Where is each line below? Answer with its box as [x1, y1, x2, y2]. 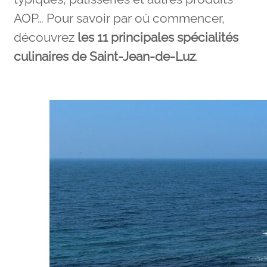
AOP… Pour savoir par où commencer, [13, 11, 225, 26]
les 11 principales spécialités [77, 30, 238, 45]
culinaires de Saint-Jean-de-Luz [13, 49, 195, 64]
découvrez [13, 30, 77, 45]
